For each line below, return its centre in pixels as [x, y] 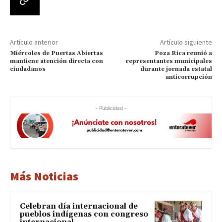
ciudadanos [28, 69]
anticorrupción [189, 77]
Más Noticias [44, 176]
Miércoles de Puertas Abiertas [56, 53]
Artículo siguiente [186, 42]
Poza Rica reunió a [183, 53]
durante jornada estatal [176, 69]
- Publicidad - [111, 108]
